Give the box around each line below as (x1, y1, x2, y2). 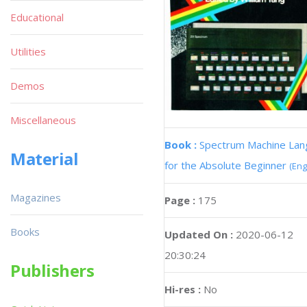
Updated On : (164, 227, 233, 241)
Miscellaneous (10, 113, 76, 127)
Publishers (10, 259, 95, 282)
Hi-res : (164, 282, 201, 296)
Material (10, 147, 79, 170)
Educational (10, 10, 64, 24)
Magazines (10, 191, 61, 204)
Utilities (10, 45, 46, 58)
